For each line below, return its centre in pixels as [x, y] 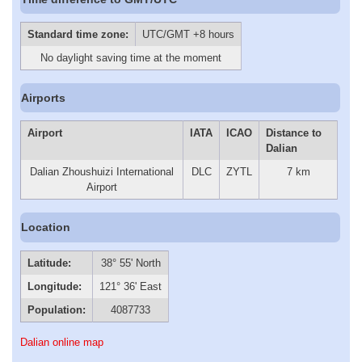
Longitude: [54, 286]
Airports [44, 97]
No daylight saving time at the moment [131, 58]
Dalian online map [62, 343]
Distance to [293, 133]
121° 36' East [130, 286]
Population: [56, 309]
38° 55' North [130, 263]
